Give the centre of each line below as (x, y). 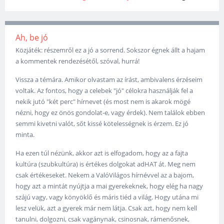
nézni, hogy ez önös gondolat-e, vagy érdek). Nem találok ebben (110, 112)
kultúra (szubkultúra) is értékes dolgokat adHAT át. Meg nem (106, 164)
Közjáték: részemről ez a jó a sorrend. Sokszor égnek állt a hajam (110, 50)
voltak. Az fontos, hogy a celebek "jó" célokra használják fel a (104, 90)
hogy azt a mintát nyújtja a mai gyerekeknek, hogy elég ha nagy (109, 186)
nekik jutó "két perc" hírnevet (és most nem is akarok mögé (103, 101)
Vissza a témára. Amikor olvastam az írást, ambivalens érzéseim (109, 79)
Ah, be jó (32, 37)
